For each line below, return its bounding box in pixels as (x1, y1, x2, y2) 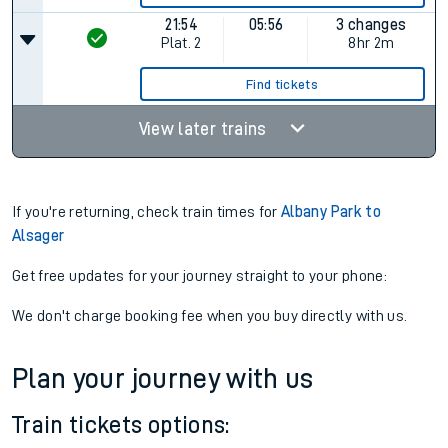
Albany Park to (281, 204, 381, 220)
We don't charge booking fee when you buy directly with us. (12, 308, 408, 324)
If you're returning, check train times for (12, 204, 282, 220)
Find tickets (246, 77, 319, 91)
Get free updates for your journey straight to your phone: (12, 268, 387, 284)
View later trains (138, 120, 271, 138)
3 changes (336, 17, 407, 33)
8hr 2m (348, 35, 395, 51)
